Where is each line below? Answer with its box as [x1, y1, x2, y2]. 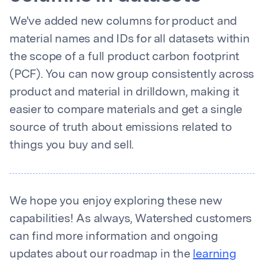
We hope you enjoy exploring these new [9, 196, 222, 208]
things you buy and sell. [9, 140, 134, 152]
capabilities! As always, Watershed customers [9, 213, 252, 226]
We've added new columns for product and [9, 16, 237, 28]
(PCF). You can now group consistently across [9, 69, 255, 81]
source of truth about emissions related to [9, 122, 232, 134]
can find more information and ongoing [9, 231, 218, 243]
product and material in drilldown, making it [9, 87, 240, 99]
